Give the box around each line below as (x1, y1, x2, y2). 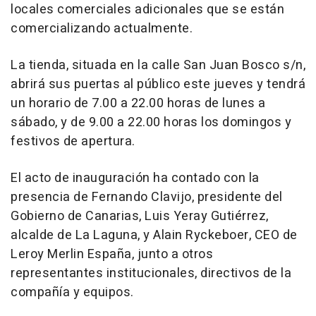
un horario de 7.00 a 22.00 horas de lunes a (11, 94, 266, 114)
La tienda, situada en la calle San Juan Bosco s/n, (11, 56, 305, 75)
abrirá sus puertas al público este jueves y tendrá (11, 75, 305, 95)
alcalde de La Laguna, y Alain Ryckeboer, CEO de (11, 226, 298, 245)
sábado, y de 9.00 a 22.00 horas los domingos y (11, 113, 291, 133)
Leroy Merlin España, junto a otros (11, 245, 213, 265)
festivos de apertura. (11, 132, 135, 152)
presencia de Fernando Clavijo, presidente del (11, 188, 283, 207)
